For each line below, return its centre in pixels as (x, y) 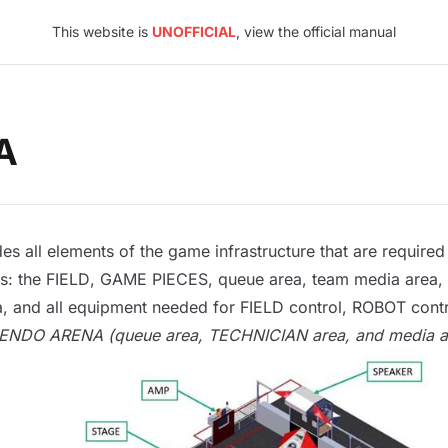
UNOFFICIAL (194, 31)
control (315, 307)
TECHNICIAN (257, 335)
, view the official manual (316, 31)
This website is (102, 31)
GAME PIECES (153, 279)
